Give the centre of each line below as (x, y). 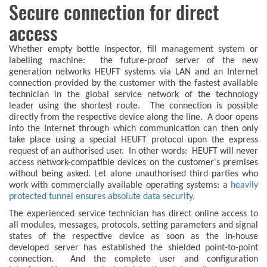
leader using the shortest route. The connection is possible (133, 106)
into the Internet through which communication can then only (133, 129)
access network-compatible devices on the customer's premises (133, 163)
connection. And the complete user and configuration (133, 260)
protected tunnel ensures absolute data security (101, 197)
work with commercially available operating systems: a (120, 186)
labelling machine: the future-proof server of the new (133, 61)
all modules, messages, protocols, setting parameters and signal (133, 226)
